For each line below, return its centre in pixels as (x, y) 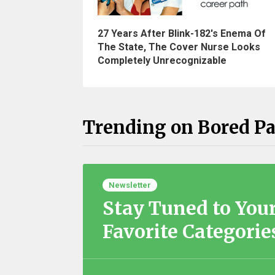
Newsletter (130, 185)
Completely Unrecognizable (162, 61)
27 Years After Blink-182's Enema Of (181, 34)
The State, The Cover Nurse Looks (179, 47)
